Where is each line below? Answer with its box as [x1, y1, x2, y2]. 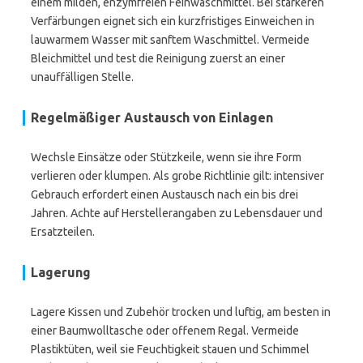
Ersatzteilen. [31, 225, 95, 238]
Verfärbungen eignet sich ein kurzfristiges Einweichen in [31, 15, 314, 28]
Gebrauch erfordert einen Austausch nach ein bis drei [31, 188, 298, 201]
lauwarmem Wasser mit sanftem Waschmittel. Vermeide [31, 33, 310, 46]
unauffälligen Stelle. [31, 70, 134, 83]
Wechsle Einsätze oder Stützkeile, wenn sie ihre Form [31, 151, 301, 164]
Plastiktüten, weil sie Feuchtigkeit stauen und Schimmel [31, 343, 310, 356]
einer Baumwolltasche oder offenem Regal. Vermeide [31, 324, 299, 337]
